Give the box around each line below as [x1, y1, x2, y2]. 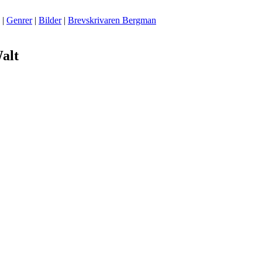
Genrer [6, 15, 32, 25]
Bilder [39, 15, 61, 25]
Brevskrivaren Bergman [68, 15, 156, 25]
